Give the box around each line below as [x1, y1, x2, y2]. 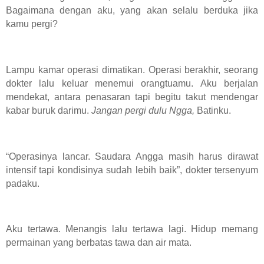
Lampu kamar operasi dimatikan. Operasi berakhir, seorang [6, 64, 258, 75]
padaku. [6, 178, 39, 189]
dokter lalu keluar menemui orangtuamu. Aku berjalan [6, 78, 258, 88]
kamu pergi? [6, 19, 58, 29]
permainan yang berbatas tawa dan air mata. [6, 237, 192, 248]
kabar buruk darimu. [6, 105, 91, 115]
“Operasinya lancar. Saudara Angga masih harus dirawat [6, 151, 258, 161]
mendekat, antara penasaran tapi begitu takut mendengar [6, 91, 258, 102]
